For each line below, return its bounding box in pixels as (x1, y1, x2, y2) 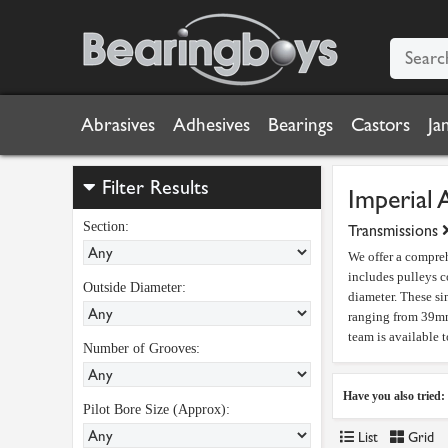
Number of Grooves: (83, 341, 200, 356)
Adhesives (173, 114, 250, 136)
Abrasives (81, 114, 155, 136)
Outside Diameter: (83, 280, 186, 295)
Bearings (268, 114, 333, 136)
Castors (351, 114, 410, 136)
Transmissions (348, 221, 438, 240)
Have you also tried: (343, 389, 445, 403)
